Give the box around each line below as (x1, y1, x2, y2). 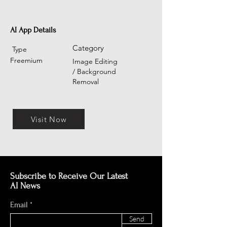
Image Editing (72, 57, 118, 66)
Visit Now (30, 114, 67, 124)
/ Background (72, 67, 116, 76)
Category (72, 43, 104, 53)
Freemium (10, 56, 43, 65)
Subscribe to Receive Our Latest (10, 171, 128, 181)
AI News (10, 181, 40, 191)
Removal (72, 77, 99, 86)
